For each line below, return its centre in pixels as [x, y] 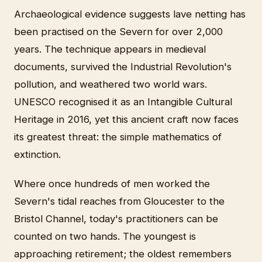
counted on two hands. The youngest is [105, 236]
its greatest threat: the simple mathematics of [118, 137]
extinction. [37, 154]
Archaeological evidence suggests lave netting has [130, 14]
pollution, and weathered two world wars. [111, 84]
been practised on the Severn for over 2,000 [118, 31]
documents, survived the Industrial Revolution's [123, 66]
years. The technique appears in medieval [110, 49]
